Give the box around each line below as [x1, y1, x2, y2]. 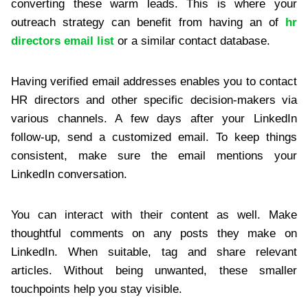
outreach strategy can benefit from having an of [11, 16, 278, 30]
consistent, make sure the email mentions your [11, 149, 297, 163]
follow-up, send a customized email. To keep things [11, 131, 297, 144]
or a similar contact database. [114, 34, 270, 48]
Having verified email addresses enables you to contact [11, 75, 297, 89]
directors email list [11, 34, 114, 48]
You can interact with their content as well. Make [11, 208, 297, 222]
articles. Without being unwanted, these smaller [11, 264, 297, 278]
